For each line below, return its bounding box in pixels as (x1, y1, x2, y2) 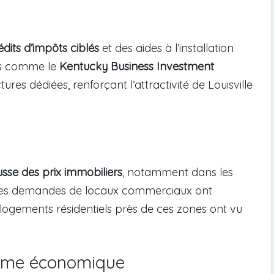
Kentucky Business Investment (59, 59, 214, 74)
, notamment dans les (122, 165, 233, 180)
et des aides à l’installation (99, 41, 234, 56)
